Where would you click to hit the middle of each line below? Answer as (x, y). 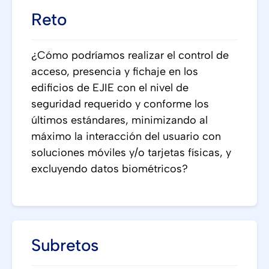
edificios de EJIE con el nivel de (110, 88)
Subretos (65, 245)
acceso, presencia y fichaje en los (115, 71)
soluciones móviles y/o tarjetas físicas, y (131, 153)
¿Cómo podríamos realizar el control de (130, 55)
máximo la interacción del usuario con (126, 136)
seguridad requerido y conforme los (120, 104)
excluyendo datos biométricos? (110, 169)
